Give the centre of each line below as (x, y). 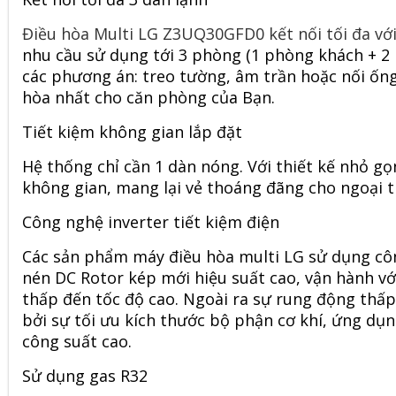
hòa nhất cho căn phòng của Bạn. (148, 97)
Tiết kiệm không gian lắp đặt (132, 132)
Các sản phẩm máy (95, 256)
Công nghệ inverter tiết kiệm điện (151, 222)
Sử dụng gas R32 (85, 376)
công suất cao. (77, 341)
